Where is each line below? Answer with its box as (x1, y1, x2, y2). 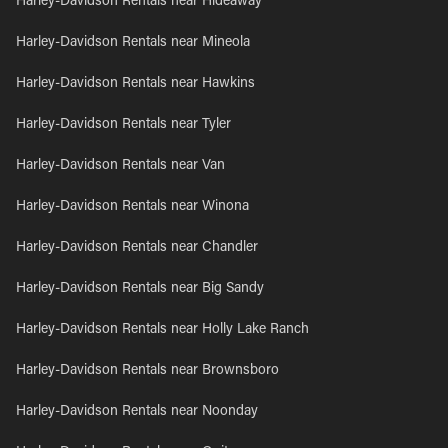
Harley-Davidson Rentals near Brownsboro (16, 364, 279, 378)
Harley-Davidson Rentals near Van (16, 159, 225, 173)
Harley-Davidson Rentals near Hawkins (16, 77, 255, 91)
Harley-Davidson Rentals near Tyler (16, 118, 231, 132)
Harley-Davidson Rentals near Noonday (16, 405, 258, 419)
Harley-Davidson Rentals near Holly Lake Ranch (16, 323, 309, 337)
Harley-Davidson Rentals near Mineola (16, 36, 250, 50)
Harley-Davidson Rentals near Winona (16, 200, 249, 214)
